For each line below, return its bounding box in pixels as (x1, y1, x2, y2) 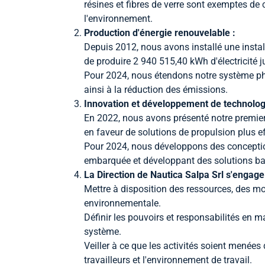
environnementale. (84, 198, 161, 209)
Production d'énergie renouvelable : (84, 27, 235, 39)
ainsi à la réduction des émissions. (84, 84, 228, 96)
